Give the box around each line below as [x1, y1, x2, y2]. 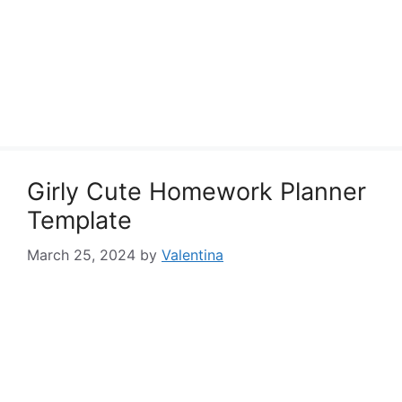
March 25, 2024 [27, 246, 135, 264]
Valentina [162, 246, 223, 264]
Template [27, 205, 132, 235]
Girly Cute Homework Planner [27, 177, 366, 206]
